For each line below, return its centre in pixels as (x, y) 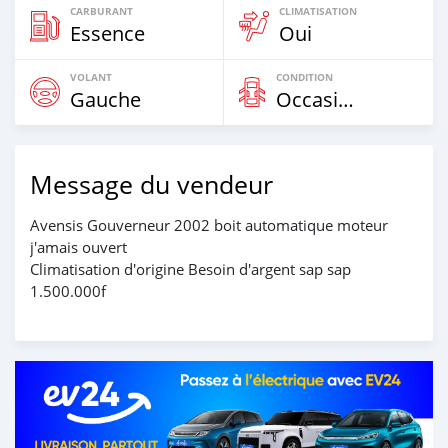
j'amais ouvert (78, 246)
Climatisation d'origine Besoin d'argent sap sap (190, 268)
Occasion (346, 99)
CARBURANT (101, 10)
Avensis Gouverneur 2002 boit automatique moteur (209, 224)
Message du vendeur (151, 184)
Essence (107, 33)
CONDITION (304, 76)
